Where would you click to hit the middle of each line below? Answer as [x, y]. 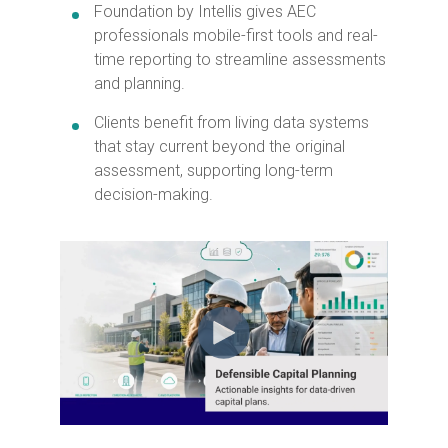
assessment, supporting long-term [213, 170]
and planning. [139, 83]
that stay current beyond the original [219, 146]
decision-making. [153, 194]
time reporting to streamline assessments [240, 59]
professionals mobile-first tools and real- [236, 35]
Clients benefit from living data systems [231, 122]
